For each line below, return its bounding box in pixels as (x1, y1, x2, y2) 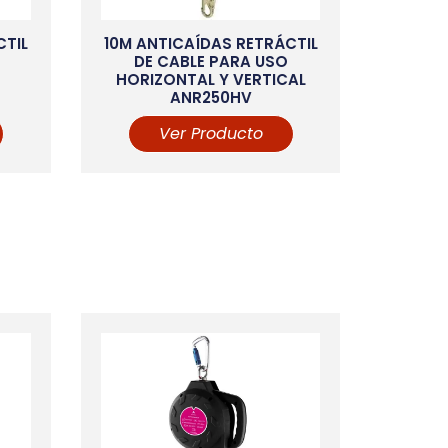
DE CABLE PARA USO (133, 51, 288, 73)
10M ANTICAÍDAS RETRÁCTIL (103, 33, 318, 55)
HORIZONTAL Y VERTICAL (115, 69, 306, 91)
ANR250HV (169, 87, 252, 109)
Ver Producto (158, 121, 263, 145)
